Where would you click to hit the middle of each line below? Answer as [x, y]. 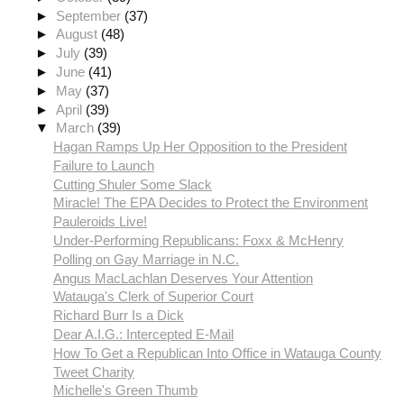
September [91, 15]
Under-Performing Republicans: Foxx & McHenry [198, 241]
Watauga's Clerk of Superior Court [153, 297]
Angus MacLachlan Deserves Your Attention [183, 278]
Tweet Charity [94, 372]
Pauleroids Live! [100, 222]
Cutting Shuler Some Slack [133, 184]
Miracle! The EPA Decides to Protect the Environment [211, 203]
